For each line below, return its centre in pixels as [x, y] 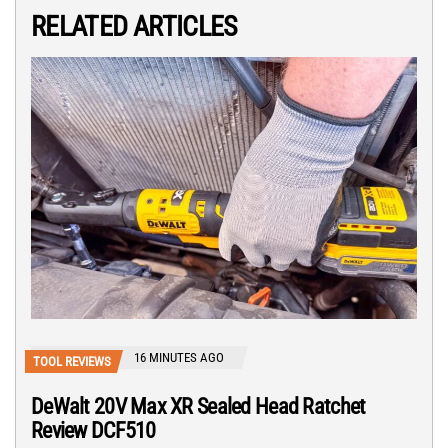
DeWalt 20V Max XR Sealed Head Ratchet [198, 406]
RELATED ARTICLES [134, 27]
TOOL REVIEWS [72, 361]
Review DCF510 [93, 430]
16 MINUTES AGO [179, 357]
